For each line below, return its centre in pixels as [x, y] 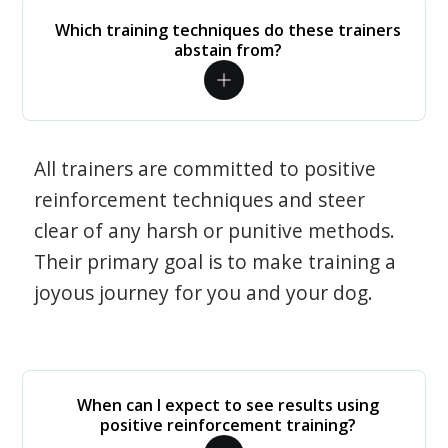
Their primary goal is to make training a [215, 261]
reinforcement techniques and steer [200, 199]
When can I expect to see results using [228, 405]
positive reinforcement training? [228, 425]
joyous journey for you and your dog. [204, 292]
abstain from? [228, 50]
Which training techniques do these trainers [228, 30]
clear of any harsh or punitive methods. [215, 230]
